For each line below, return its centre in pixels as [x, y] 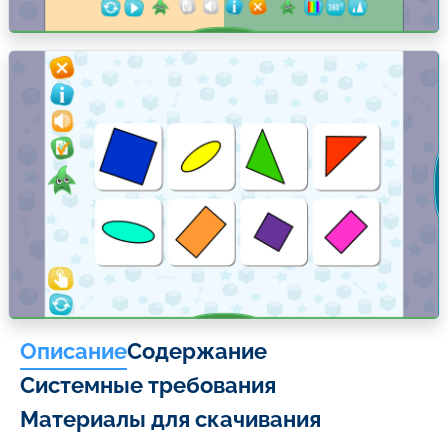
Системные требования [148, 386]
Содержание [197, 352]
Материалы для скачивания [170, 420]
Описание [73, 352]
